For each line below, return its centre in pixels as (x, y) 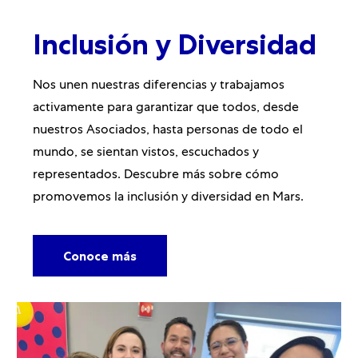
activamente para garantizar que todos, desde (165, 108)
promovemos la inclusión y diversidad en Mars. (168, 198)
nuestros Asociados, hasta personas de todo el (167, 131)
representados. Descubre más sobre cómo (155, 175)
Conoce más (99, 255)
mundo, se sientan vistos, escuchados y (145, 153)
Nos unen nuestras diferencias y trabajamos (158, 86)
